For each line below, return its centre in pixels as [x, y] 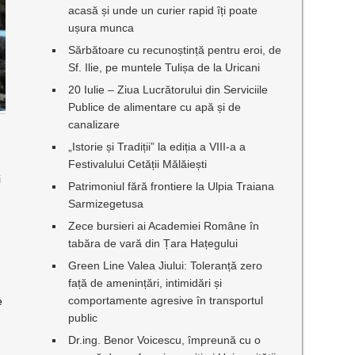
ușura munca [101, 28]
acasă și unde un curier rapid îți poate [163, 10]
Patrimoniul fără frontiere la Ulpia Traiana [172, 186]
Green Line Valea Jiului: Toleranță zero [166, 265]
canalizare [94, 124]
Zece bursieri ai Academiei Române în [164, 226]
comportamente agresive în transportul [166, 300]
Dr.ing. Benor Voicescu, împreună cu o [165, 340]
